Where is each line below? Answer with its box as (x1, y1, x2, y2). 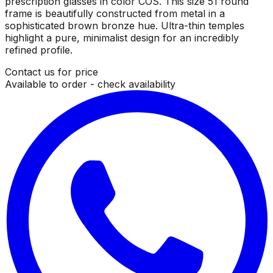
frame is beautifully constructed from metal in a (5, 7, 225, 19)
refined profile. (5, 43, 73, 56)
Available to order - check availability (5, 77, 175, 90)
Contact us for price (5, 65, 98, 78)
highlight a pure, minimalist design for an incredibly (5, 31, 239, 44)
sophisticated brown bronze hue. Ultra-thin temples (5, 19, 244, 32)
